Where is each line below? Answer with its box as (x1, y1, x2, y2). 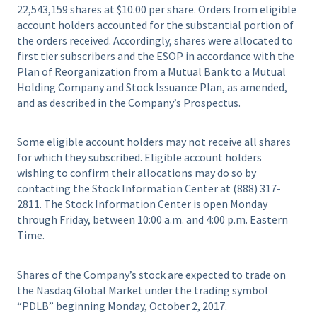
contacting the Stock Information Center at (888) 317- (17, 181, 281, 196)
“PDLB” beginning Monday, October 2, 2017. (17, 298, 227, 313)
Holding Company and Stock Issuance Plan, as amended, (17, 79, 287, 94)
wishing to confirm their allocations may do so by (17, 166, 256, 180)
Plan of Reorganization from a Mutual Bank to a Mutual (17, 64, 286, 79)
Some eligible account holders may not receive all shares (17, 134, 291, 149)
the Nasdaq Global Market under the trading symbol (17, 282, 268, 297)
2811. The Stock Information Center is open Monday (17, 197, 267, 212)
